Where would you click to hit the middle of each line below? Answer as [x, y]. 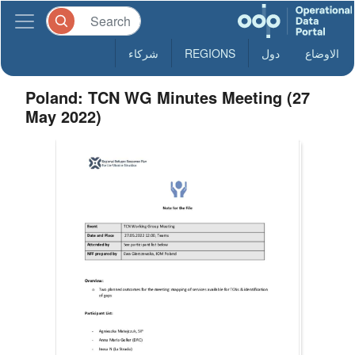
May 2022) [64, 116]
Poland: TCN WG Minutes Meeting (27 [168, 97]
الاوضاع [322, 53]
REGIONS [210, 53]
